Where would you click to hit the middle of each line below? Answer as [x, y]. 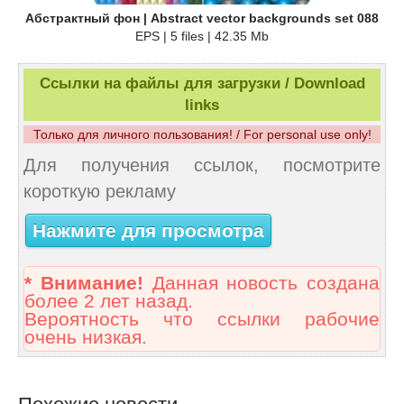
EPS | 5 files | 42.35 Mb [202, 37]
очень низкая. [86, 338]
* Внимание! [84, 284]
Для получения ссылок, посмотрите [202, 165]
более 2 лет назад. [109, 302]
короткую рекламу [100, 192]
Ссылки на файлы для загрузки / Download [202, 84]
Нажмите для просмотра [148, 230]
